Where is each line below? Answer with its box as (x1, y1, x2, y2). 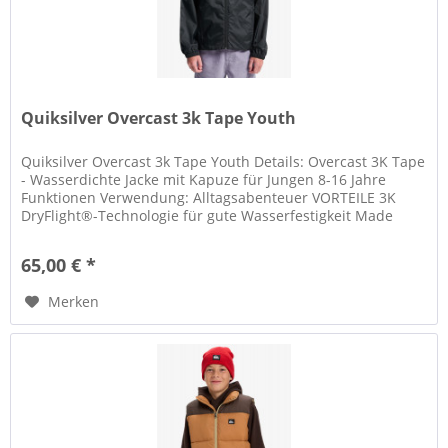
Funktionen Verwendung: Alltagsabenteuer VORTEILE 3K (21, 187, 397, 207)
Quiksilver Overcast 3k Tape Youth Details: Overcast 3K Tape (21, 151, 426, 171)
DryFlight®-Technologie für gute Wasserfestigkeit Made (21, 205, 394, 225)
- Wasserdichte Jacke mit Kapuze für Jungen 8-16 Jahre (21, 169, 387, 189)
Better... (21, 223, 75, 243)
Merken (48, 291, 100, 311)
